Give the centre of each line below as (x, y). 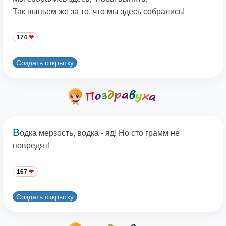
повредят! (31, 146)
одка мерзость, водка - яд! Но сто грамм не (100, 133)
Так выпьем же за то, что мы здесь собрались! (99, 12)
